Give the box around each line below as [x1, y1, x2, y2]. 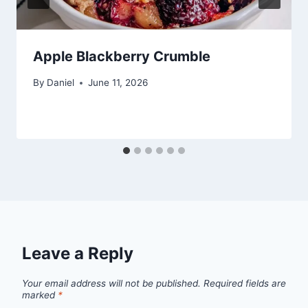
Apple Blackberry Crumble [33, 47, 210, 65]
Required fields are [203, 278, 286, 289]
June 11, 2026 [88, 77, 148, 89]
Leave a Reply [22, 243, 133, 264]
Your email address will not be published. [22, 278, 201, 289]
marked [22, 289, 58, 301]
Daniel [47, 77, 75, 89]
